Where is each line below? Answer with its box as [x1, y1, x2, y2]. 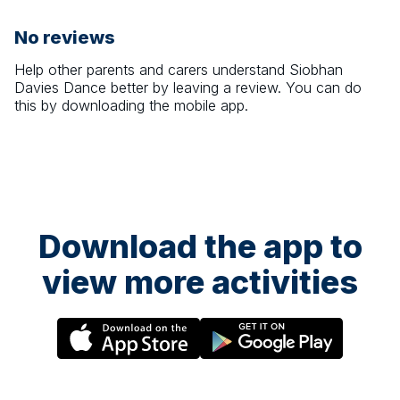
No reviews [14, 27, 115, 49]
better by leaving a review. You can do [106, 79, 362, 97]
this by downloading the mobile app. [14, 96, 248, 115]
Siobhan [289, 61, 343, 79]
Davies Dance [14, 79, 106, 97]
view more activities [42, 262, 358, 303]
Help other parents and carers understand [14, 61, 289, 79]
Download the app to [37, 227, 362, 267]
